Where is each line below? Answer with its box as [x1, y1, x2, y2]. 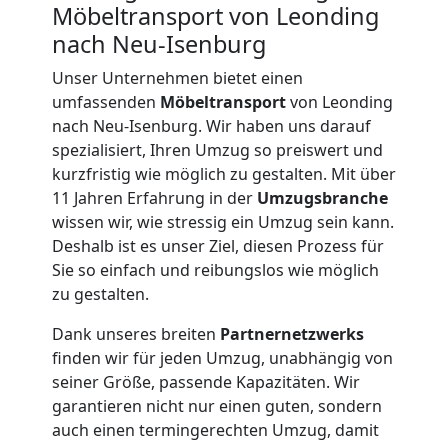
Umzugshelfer [8, 385, 244, 435]
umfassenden [52, 90, 160, 113]
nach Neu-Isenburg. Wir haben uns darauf [52, 114, 371, 137]
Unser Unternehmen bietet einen [52, 66, 303, 89]
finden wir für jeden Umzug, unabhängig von [52, 346, 393, 369]
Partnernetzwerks [220, 322, 364, 345]
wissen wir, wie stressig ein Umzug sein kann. [52, 210, 394, 233]
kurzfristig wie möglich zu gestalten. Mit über [52, 162, 396, 185]
